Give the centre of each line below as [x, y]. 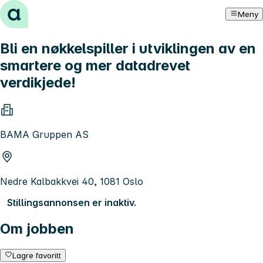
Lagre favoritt [37, 255]
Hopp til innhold [41, 11]
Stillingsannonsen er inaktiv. [72, 202]
